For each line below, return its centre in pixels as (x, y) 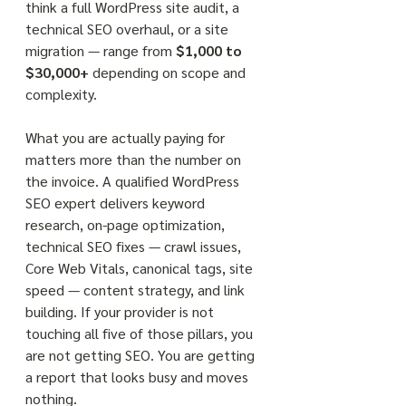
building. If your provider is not (121, 311)
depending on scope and (169, 72)
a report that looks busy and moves (139, 377)
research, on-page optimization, (127, 224)
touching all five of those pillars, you (141, 333)
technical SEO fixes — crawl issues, (135, 246)
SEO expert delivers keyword (117, 203)
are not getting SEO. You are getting (142, 355)
